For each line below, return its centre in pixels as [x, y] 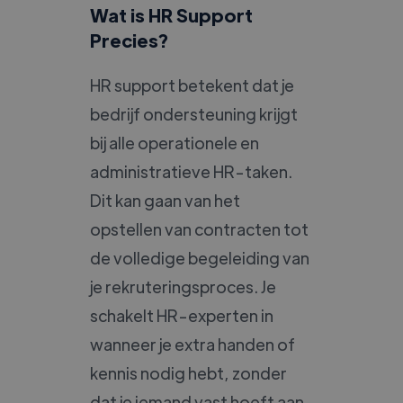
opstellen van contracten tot [199, 228]
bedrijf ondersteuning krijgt [194, 113]
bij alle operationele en [175, 142]
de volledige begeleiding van [200, 257]
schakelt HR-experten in [182, 315]
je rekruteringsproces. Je [183, 286]
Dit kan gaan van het [165, 200]
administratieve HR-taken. [191, 171]
